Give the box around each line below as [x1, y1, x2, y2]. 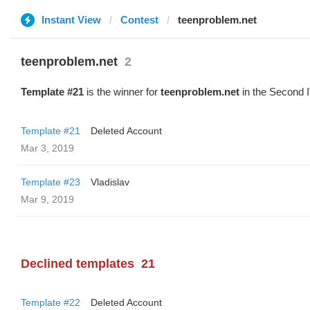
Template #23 [21, 176, 80, 188]
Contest [120, 14, 158, 26]
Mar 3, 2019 [21, 143, 74, 154]
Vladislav [91, 176, 129, 188]
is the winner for [84, 86, 161, 98]
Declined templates [21, 257, 134, 271]
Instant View [42, 14, 101, 26]
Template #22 [21, 297, 80, 308]
